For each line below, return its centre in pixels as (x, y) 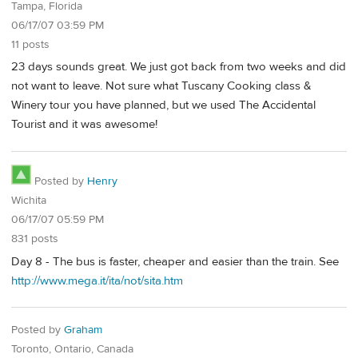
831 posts (35, 239)
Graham (83, 330)
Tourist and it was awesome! (84, 125)
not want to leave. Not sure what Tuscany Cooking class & (161, 86)
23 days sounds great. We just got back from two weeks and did (179, 67)
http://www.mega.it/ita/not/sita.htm (97, 280)
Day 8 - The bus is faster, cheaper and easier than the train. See (175, 261)
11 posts (30, 44)
